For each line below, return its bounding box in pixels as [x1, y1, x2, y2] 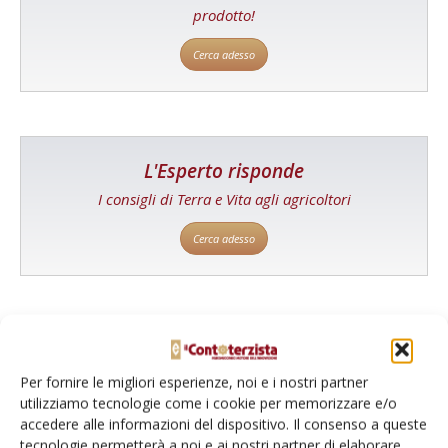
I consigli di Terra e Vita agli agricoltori [97, 188, 351, 209]
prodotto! [193, 4, 255, 25]
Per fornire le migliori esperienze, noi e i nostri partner [20, 372, 368, 392]
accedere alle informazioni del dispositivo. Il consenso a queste [20, 414, 427, 434]
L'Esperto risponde [144, 157, 304, 184]
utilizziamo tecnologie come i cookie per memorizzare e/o [20, 393, 397, 413]
